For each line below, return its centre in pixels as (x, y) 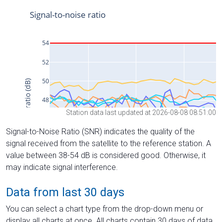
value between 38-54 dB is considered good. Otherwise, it (106, 155)
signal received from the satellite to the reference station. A (109, 143)
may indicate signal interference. (62, 167)
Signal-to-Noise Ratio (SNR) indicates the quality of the (100, 131)
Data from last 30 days (65, 192)
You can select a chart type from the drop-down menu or (105, 209)
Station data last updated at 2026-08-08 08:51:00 (141, 112)
